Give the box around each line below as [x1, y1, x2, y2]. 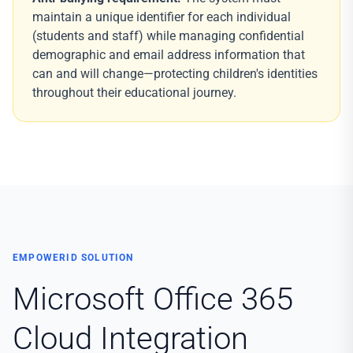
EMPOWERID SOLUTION [13, 252, 134, 263]
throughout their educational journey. [32, 85, 236, 100]
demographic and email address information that [32, 47, 305, 62]
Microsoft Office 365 [13, 281, 293, 318]
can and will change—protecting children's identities [32, 66, 318, 81]
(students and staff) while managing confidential [32, 28, 304, 43]
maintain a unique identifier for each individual [32, 9, 291, 24]
